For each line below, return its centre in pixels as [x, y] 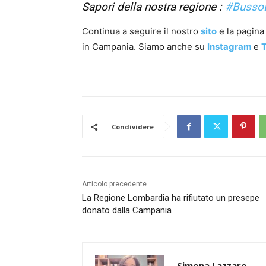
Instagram [229, 47]
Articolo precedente [114, 184]
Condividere [133, 127]
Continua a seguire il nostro [141, 31]
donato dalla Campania [127, 210]
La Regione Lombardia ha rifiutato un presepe [171, 198]
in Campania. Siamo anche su [145, 47]
